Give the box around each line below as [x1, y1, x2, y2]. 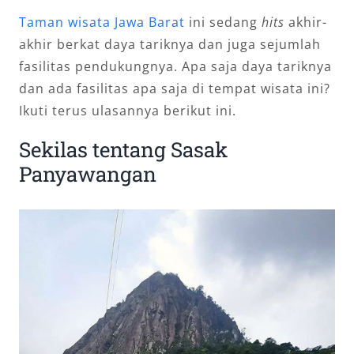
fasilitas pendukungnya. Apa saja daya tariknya [18, 58, 332, 75]
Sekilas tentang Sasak [18, 136, 228, 163]
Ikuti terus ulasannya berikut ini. [18, 102, 236, 119]
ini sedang [184, 13, 262, 31]
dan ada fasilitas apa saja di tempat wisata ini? [18, 80, 330, 97]
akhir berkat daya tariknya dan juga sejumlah [18, 36, 321, 53]
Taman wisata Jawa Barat [18, 13, 185, 31]
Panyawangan [18, 160, 156, 187]
